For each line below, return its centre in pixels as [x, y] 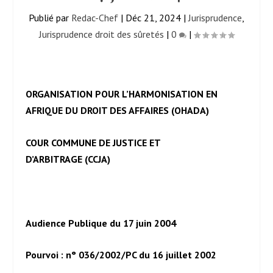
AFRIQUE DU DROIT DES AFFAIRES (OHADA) [118, 110]
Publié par [50, 18]
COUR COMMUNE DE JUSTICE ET [93, 142]
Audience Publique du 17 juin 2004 [101, 223]
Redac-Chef [95, 18]
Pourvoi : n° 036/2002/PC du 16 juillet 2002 [121, 255]
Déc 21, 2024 [153, 18]
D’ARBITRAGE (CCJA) [68, 159]
